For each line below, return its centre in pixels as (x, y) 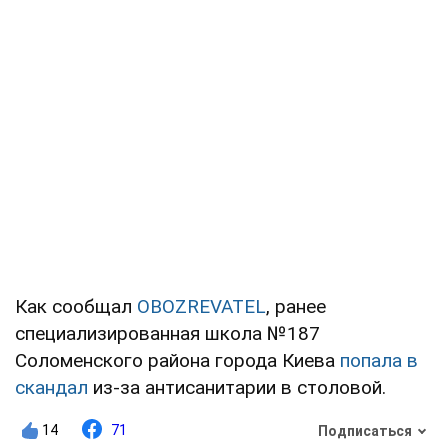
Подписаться (365, 430)
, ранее (296, 307)
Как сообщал (76, 307)
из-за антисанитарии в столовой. (237, 388)
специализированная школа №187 (167, 334)
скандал (51, 388)
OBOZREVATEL (201, 307)
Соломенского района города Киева (177, 361)
